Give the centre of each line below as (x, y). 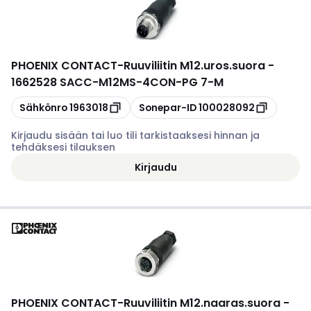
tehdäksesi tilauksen (63, 147)
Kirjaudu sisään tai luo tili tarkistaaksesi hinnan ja (135, 135)
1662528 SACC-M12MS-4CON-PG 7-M (117, 82)
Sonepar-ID (168, 107)
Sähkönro (43, 107)
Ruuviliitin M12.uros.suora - (199, 66)
